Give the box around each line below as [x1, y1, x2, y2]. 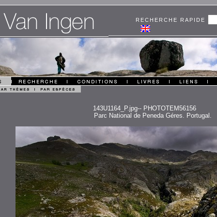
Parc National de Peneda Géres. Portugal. [94, 112, 212, 119]
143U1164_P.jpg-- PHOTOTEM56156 [93, 105, 196, 112]
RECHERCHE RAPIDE [136, 17, 208, 23]
